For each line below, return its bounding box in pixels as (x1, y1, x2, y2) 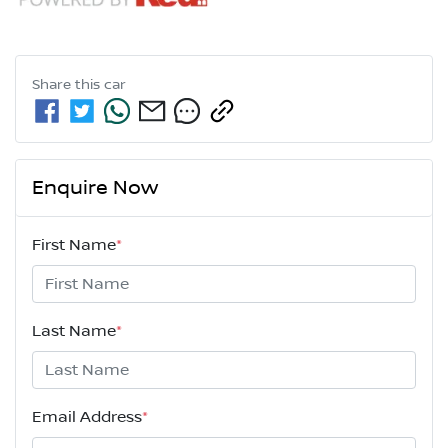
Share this (32, 76, 104, 93)
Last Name (32, 321, 116, 340)
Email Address (32, 407, 142, 426)
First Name (32, 235, 116, 254)
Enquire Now (32, 175, 158, 200)
